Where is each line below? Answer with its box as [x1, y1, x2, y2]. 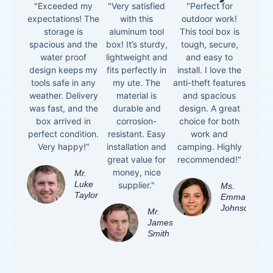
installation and [107, 141, 166, 152]
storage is [44, 26, 83, 37]
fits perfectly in [107, 65, 166, 76]
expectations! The [27, 13, 100, 24]
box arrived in [36, 116, 91, 127]
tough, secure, [180, 39, 238, 50]
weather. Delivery [29, 90, 98, 101]
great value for [107, 154, 166, 165]
